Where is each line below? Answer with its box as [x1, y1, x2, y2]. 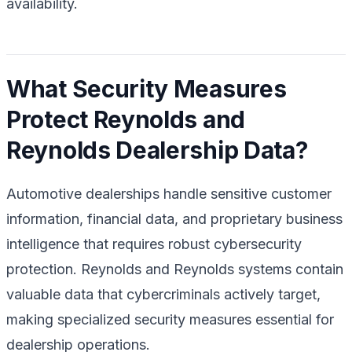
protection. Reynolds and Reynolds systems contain [6, 260, 343, 277]
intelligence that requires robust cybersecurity [6, 235, 302, 252]
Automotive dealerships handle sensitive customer [6, 185, 332, 202]
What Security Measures [6, 74, 287, 103]
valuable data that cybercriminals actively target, [6, 285, 321, 302]
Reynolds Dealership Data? [6, 135, 308, 164]
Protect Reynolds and [6, 104, 245, 134]
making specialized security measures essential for [6, 310, 334, 328]
